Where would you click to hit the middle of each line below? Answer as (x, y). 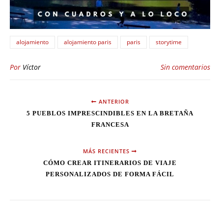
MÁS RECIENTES (107, 151)
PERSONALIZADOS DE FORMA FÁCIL (110, 174)
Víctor (32, 67)
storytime (169, 42)
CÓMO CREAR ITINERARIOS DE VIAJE (110, 163)
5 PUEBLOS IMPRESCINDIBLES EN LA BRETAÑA (110, 113)
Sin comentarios (185, 67)
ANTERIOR (113, 101)
